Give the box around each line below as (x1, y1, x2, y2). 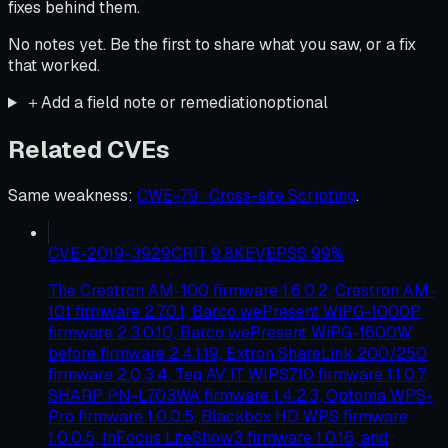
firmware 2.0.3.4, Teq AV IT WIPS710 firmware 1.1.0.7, (48, 363, 427, 385)
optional (266, 92, 328, 113)
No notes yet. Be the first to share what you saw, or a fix (8, 34, 416, 55)
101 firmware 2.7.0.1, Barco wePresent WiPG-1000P (48, 300, 421, 322)
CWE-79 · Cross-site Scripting (137, 184, 356, 206)
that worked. (8, 55, 100, 76)
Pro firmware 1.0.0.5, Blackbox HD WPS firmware (48, 405, 408, 427)
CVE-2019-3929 (48, 242, 171, 264)
